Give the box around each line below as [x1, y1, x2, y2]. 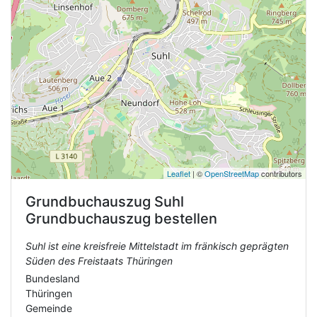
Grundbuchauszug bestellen [25, 210, 217, 227]
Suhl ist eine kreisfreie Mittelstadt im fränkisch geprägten [25, 240, 289, 252]
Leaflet [167, 168, 190, 179]
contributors [259, 168, 302, 179]
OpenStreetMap [204, 168, 259, 179]
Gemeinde [25, 302, 72, 314]
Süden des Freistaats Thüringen [25, 255, 173, 267]
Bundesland [25, 272, 80, 284]
